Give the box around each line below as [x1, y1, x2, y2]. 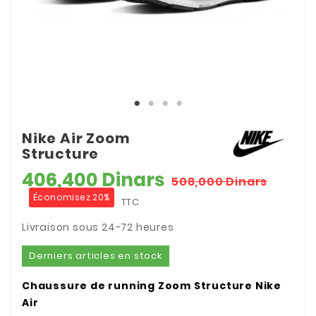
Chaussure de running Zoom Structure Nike [22, 279, 281, 293]
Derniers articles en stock [29, 249, 162, 263]
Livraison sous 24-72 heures [22, 220, 174, 235]
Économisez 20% [33, 191, 110, 204]
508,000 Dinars [171, 174, 268, 190]
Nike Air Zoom [22, 128, 130, 148]
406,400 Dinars [22, 167, 164, 193]
